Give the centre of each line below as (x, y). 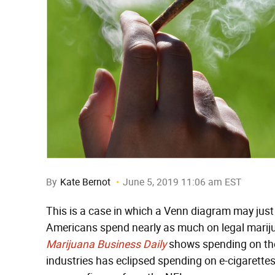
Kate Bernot (85, 182)
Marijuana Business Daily (106, 244)
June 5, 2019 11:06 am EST (182, 182)
